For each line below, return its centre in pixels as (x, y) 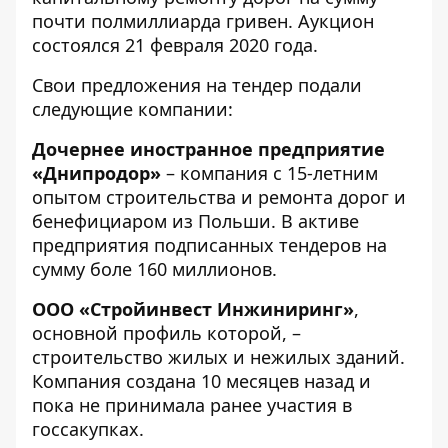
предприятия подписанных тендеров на (209, 245)
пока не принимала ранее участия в (192, 405)
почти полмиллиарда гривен (160, 21)
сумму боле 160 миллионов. (154, 269)
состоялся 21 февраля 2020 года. (175, 45)
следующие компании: (132, 109)
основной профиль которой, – (166, 333)
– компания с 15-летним (269, 173)
